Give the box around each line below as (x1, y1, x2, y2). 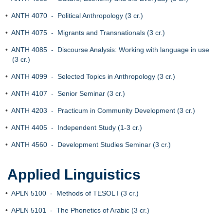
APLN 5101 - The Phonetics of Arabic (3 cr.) (11, 206, 149, 214)
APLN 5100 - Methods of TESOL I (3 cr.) (11, 189, 139, 197)
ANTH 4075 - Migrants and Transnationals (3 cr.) (11, 29, 165, 36)
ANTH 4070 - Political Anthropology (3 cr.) (11, 12, 143, 19)
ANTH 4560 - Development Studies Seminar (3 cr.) (11, 141, 171, 148)
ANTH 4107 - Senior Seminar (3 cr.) (11, 90, 125, 97)
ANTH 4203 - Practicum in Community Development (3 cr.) (11, 107, 195, 114)
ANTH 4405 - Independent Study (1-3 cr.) (11, 124, 142, 131)
